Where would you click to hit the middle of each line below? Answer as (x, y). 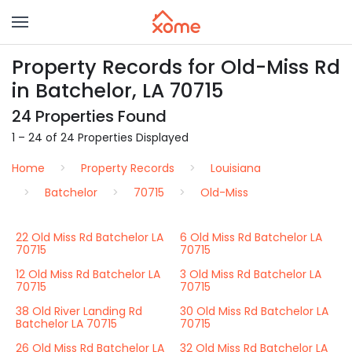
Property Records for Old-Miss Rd (176, 67)
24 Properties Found (89, 116)
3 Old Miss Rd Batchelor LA (251, 274)
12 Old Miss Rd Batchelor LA (88, 274)
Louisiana (236, 168)
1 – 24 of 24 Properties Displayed (100, 137)
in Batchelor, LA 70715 (117, 91)
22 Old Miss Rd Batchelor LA (90, 237)
